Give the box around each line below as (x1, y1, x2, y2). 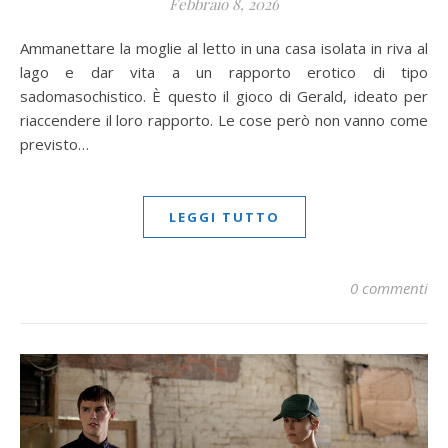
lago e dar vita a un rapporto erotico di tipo (20, 62, 428, 83)
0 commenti (350, 278, 428, 299)
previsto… (20, 134, 89, 155)
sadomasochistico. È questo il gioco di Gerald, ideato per (20, 86, 428, 107)
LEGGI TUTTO (168, 208, 280, 227)
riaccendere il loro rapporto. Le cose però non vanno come (20, 110, 428, 131)
